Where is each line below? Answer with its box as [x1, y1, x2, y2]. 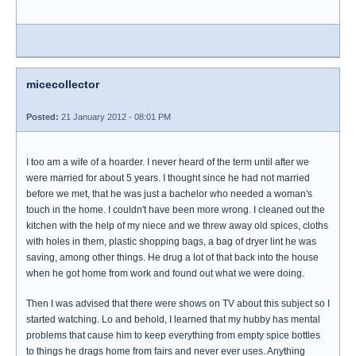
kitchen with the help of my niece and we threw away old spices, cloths [26, 220, 328, 231]
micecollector [26, 78, 99, 91]
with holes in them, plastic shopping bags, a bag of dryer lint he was [26, 236, 316, 247]
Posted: [26, 112, 59, 122]
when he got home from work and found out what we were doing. [26, 268, 304, 279]
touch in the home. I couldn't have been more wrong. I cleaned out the [26, 204, 325, 215]
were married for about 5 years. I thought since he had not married [26, 172, 310, 184]
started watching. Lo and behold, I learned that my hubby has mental [26, 314, 320, 325]
